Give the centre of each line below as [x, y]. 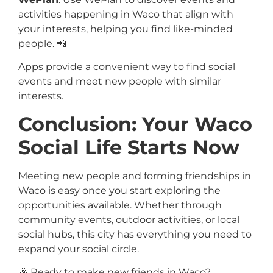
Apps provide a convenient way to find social [127, 67]
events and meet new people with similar [120, 82]
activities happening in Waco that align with [126, 14]
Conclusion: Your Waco [135, 124]
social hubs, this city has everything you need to [135, 234]
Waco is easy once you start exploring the [119, 190]
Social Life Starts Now [129, 147]
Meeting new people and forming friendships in [135, 175]
